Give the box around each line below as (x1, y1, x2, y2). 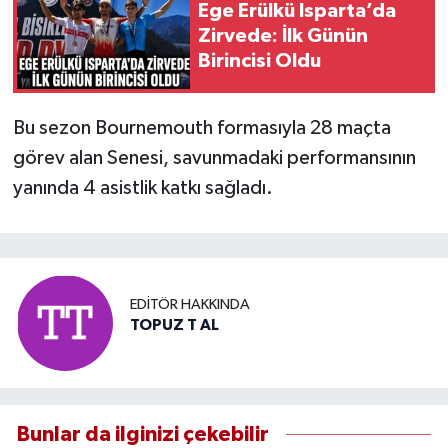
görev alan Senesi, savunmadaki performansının (12, 147, 416, 168)
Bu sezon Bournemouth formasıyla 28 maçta (12, 117, 391, 138)
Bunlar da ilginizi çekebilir (17, 424, 269, 446)
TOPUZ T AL (130, 317, 219, 334)
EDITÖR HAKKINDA (130, 297, 250, 313)
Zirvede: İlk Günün (198, 26, 368, 47)
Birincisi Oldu (198, 51, 321, 72)
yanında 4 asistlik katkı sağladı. (12, 177, 273, 198)
